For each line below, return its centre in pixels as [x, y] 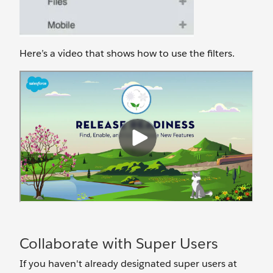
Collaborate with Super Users [119, 243]
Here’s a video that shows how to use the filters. [127, 53]
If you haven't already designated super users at [128, 263]
